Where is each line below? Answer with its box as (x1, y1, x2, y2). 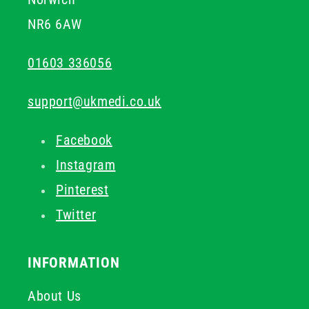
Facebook (56, 132, 112, 148)
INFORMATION (28, 255, 120, 271)
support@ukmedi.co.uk (28, 93, 161, 110)
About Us (28, 288, 81, 304)
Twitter (56, 206, 97, 223)
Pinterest (56, 181, 109, 198)
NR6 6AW (28, 16, 82, 32)
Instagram (56, 157, 116, 173)
